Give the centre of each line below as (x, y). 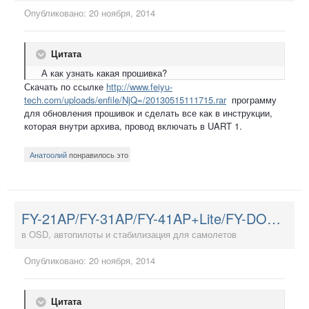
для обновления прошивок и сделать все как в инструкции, (148, 113)
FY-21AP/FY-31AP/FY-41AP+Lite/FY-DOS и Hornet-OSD (274, 219)
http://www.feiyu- (139, 87)
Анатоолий (48, 155)
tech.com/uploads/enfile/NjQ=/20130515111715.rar (125, 100)
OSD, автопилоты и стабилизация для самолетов (133, 235)
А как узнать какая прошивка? (101, 73)
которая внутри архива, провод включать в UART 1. (133, 126)
